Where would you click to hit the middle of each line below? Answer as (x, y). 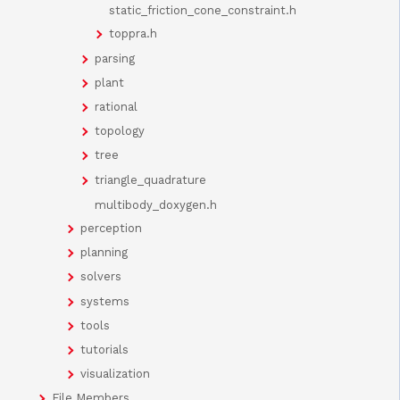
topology (120, 131)
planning (104, 253)
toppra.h (133, 34)
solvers (101, 277)
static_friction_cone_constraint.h (203, 11)
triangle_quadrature (150, 179)
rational (116, 107)
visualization (115, 374)
